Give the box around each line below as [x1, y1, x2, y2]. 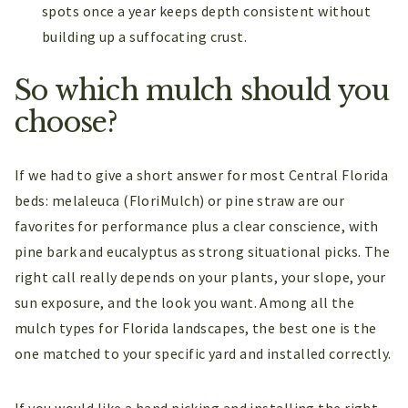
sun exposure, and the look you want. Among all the [15, 293, 355, 312]
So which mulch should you [15, 72, 389, 107]
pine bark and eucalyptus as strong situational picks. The [15, 242, 391, 261]
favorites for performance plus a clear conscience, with [15, 217, 379, 236]
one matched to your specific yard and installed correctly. [15, 344, 392, 363]
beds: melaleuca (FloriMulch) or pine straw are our [15, 191, 345, 210]
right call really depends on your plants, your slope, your [15, 268, 386, 287]
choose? [15, 104, 118, 139]
